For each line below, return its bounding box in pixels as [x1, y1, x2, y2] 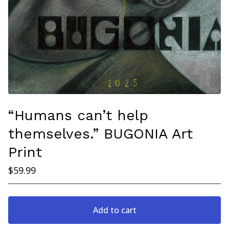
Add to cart [93, 204, 136, 216]
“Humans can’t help [8, 106, 148, 124]
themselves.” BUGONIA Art [8, 125, 193, 142]
